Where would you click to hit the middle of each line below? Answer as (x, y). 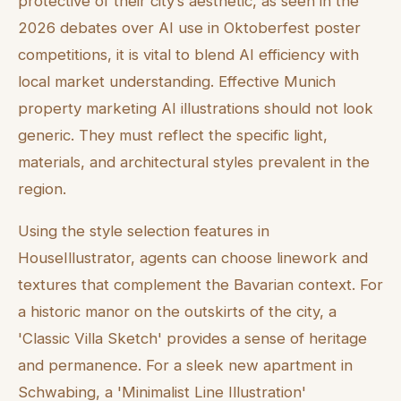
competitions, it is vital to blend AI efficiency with (188, 54)
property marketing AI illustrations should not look (196, 108)
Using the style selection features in (144, 230)
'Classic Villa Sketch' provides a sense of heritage (192, 338)
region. (42, 188)
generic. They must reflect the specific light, (173, 135)
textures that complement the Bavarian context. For (200, 284)
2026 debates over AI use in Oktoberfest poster (189, 27)
